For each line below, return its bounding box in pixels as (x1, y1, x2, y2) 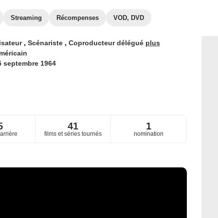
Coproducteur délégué (68, 39, 145, 47)
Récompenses (56, 14, 99, 21)
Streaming (11, 14, 42, 21)
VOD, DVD (113, 14, 144, 21)
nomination (133, 130, 163, 138)
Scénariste (27, 39, 65, 47)
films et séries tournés (44, 130, 102, 138)
